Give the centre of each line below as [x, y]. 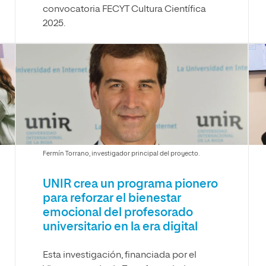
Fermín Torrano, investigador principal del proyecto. [121, 153]
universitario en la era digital [121, 227]
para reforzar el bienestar [112, 198]
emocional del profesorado [118, 213]
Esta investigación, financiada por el [120, 255]
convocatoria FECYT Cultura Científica [125, 9]
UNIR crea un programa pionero [131, 184]
